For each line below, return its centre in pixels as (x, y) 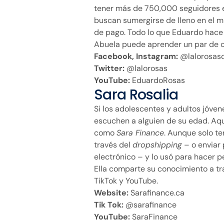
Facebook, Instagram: (136, 56)
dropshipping (157, 144)
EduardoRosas (157, 80)
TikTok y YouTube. (126, 180)
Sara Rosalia (136, 94)
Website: (111, 192)
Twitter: (109, 68)
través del (113, 144)
